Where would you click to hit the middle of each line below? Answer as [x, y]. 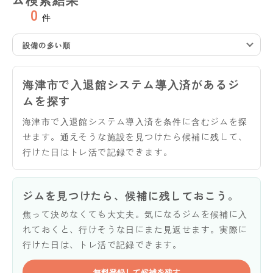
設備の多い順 [47, 44]
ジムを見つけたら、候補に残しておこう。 [131, 195]
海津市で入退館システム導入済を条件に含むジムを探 [135, 121]
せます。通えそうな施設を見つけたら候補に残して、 [135, 136]
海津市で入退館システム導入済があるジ [131, 84]
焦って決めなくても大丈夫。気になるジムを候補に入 [135, 214]
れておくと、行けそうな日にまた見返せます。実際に [135, 229]
